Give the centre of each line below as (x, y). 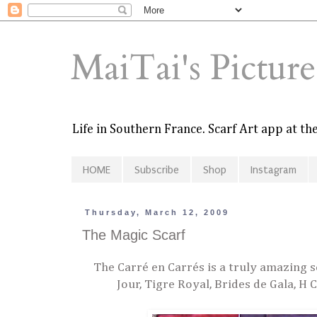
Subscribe (157, 169)
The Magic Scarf (134, 235)
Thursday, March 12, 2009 (157, 213)
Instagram (273, 169)
